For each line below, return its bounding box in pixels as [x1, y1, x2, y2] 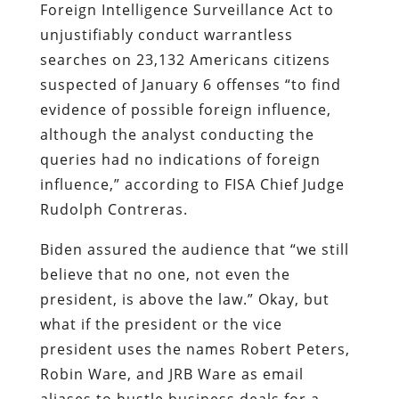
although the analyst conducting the [39, 124, 314, 144]
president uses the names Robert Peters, [39, 338, 350, 359]
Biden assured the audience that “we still [39, 239, 349, 259]
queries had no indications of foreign [39, 149, 321, 169]
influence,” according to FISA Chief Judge [39, 174, 345, 194]
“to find [284, 74, 341, 94]
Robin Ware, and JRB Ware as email [39, 363, 304, 384]
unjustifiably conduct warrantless [39, 24, 293, 45]
